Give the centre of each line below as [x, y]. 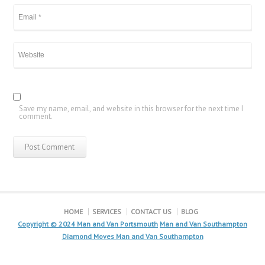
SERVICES [106, 211]
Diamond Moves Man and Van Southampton [132, 236]
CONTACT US [151, 211]
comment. [36, 116]
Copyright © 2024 [47, 224]
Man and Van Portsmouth [117, 224]
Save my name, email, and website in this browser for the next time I [131, 108]
